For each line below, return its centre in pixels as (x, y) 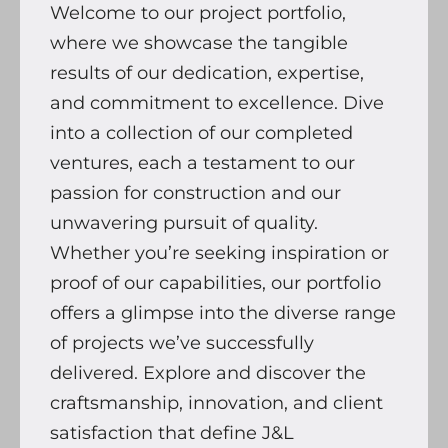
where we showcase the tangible (199, 42)
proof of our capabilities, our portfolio (215, 282)
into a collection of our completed (201, 132)
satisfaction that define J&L (172, 432)
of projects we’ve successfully (182, 342)
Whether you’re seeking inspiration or (219, 252)
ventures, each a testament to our (202, 162)
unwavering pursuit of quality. (184, 222)
